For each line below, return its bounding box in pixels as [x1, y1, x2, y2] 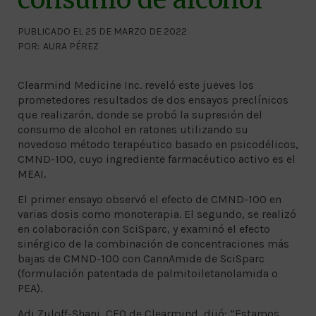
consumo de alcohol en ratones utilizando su [18, 123, 248, 137]
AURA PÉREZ [43, 40, 99, 53]
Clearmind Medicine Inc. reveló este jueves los [18, 78, 254, 92]
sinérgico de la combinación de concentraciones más [18, 237, 289, 251]
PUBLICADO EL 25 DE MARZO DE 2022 [18, 25, 187, 38]
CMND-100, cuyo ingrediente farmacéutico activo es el [18, 152, 296, 166]
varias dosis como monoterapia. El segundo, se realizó [18, 207, 296, 221]
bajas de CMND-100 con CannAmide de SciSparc [18, 252, 265, 266]
